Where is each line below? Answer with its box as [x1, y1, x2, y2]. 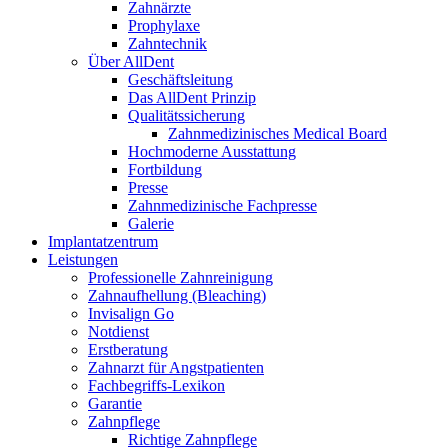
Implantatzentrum [48, 233, 158, 250]
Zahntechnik [128, 35, 207, 52]
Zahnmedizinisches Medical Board [168, 125, 387, 142]
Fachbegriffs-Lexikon [88, 377, 225, 394]
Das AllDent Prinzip [128, 89, 256, 106]
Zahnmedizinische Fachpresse [128, 197, 317, 214]
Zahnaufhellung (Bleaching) [88, 287, 266, 304]
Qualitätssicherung [128, 107, 245, 124]
